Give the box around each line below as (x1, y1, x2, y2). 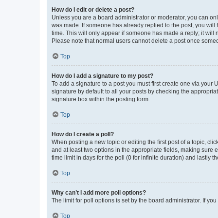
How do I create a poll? (52, 130, 114, 138)
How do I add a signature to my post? (52, 72, 153, 79)
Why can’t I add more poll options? (52, 189, 146, 196)
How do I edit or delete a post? (52, 6, 134, 13)
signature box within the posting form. (52, 95, 150, 103)
